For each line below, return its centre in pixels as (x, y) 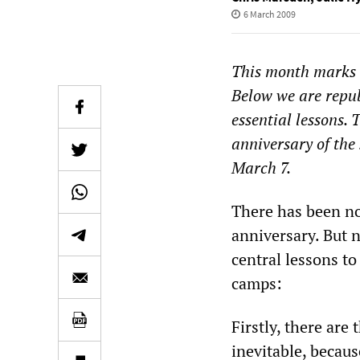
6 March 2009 (269, 14)
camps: (257, 283)
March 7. (261, 168)
